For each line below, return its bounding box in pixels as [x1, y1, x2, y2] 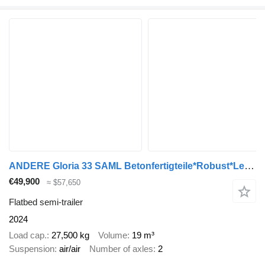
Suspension [9, 243, 54, 254]
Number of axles [89, 243, 153, 254]
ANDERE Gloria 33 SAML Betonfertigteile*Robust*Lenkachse [244, 160, 254, 172]
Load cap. [9, 230, 47, 240]
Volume [98, 230, 127, 240]
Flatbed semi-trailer [9, 197, 83, 207]
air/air [59, 243, 80, 254]
